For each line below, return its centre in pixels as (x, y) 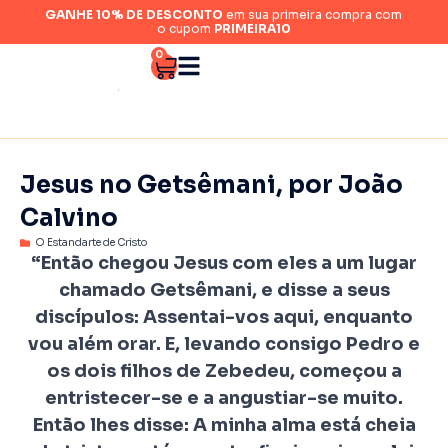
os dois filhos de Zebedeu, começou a (224, 371)
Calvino (69, 218)
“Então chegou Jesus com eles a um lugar (224, 263)
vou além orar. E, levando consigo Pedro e (224, 344)
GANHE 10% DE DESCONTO (134, 14)
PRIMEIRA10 (252, 28)
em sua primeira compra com (313, 14)
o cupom (185, 28)
